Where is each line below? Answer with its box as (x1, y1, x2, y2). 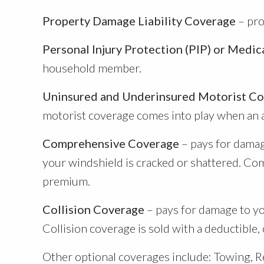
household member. (42, 61, 141, 75)
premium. (42, 174, 90, 188)
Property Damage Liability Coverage (42, 14, 236, 28)
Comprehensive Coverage (42, 136, 179, 150)
